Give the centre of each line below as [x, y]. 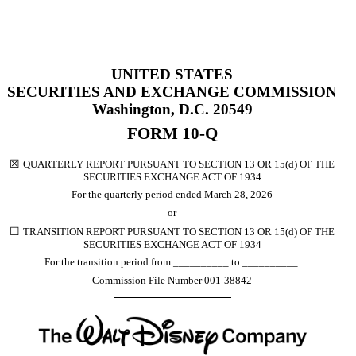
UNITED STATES [172, 74]
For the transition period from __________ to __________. [172, 262]
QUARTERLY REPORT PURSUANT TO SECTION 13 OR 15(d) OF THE [179, 164]
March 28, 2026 [238, 195]
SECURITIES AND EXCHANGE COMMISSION [172, 92]
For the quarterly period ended [138, 195]
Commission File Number [148, 280]
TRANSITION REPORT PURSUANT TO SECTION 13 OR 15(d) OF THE [179, 231]
